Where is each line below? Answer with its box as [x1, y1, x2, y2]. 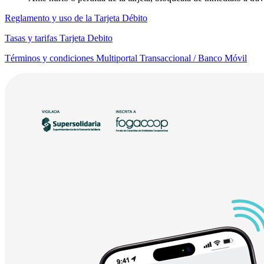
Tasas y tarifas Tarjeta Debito [5, 32, 113, 43]
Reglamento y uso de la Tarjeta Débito [5, 12, 147, 23]
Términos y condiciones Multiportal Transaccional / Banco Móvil [5, 52, 247, 63]
